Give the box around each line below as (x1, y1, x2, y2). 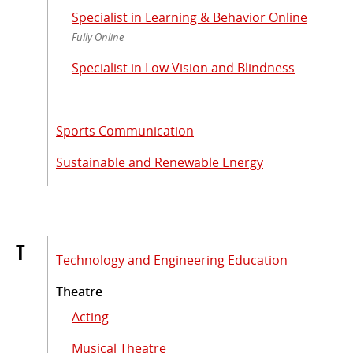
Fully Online (72, 29, 124, 44)
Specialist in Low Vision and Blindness (72, 58, 295, 76)
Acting (72, 307, 109, 325)
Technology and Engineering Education (56, 251, 288, 269)
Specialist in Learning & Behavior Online (72, 8, 307, 26)
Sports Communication (56, 121, 194, 139)
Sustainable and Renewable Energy (56, 153, 263, 171)
